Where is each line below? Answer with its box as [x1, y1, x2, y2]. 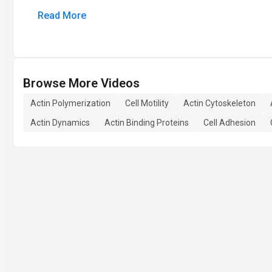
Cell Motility [125, 98, 169, 108]
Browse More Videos [23, 76, 140, 90]
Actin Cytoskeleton [183, 98, 256, 108]
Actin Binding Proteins [104, 118, 189, 127]
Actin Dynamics [30, 118, 90, 127]
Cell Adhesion [203, 118, 256, 127]
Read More [38, 10, 86, 21]
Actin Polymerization [30, 98, 110, 108]
